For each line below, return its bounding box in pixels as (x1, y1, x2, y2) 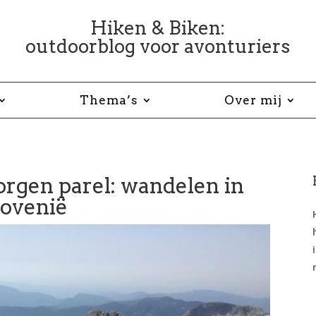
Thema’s (80, 92, 138, 107)
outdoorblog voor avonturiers (25, 35, 291, 57)
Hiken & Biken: (90, 16, 226, 39)
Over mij (224, 92, 282, 107)
